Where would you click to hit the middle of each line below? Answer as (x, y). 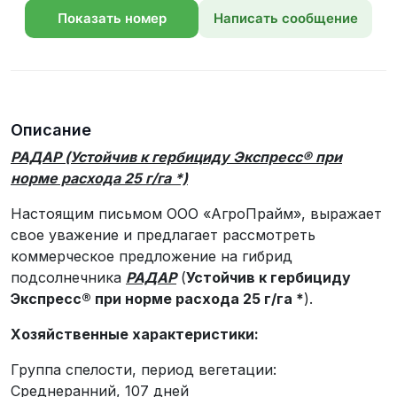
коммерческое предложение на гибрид (152, 256)
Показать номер (112, 18)
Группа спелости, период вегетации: (150, 370)
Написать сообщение (285, 18)
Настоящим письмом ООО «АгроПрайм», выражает (196, 214)
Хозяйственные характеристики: (135, 334)
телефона (112, 57)
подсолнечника (68, 277)
